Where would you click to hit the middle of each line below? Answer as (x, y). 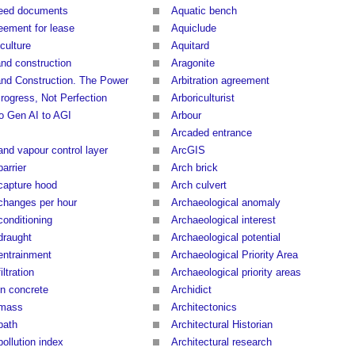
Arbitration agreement (220, 81)
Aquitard (190, 46)
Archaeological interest (223, 220)
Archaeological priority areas (236, 273)
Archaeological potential (226, 238)
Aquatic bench (204, 11)
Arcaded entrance (212, 133)
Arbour (186, 116)
